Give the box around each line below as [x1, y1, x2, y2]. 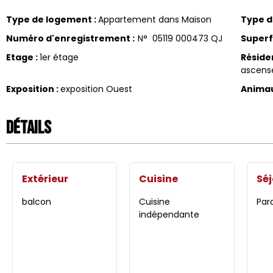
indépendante [139, 208, 200, 221]
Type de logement [6, 13, 94, 26]
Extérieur [22, 171, 68, 186]
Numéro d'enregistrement [6, 32, 132, 44]
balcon [22, 195, 51, 208]
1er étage [40, 51, 79, 63]
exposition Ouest [60, 82, 132, 95]
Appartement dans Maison [98, 13, 211, 26]
